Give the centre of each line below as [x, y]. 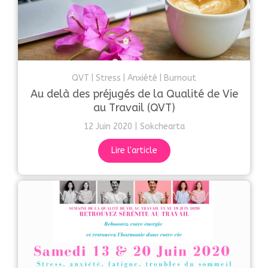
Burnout [180, 78]
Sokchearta [162, 127]
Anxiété [142, 78]
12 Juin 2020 [108, 127]
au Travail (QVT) [134, 108]
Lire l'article [134, 151]
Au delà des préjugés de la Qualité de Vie [134, 94]
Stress [108, 78]
